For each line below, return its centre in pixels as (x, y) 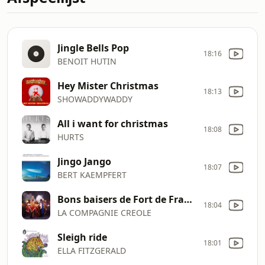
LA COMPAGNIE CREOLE (104, 212)
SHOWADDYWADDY (95, 99)
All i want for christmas (113, 123)
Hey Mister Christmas (108, 85)
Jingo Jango (84, 161)
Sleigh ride (82, 237)
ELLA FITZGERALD (92, 250)
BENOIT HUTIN (87, 61)
